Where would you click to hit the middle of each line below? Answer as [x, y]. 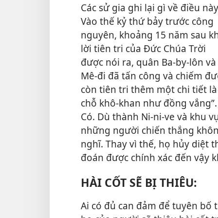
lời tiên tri [103, 48]
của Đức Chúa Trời [166, 48]
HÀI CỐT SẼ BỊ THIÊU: [139, 183]
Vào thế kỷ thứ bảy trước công [147, 21]
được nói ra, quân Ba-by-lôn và [148, 62]
